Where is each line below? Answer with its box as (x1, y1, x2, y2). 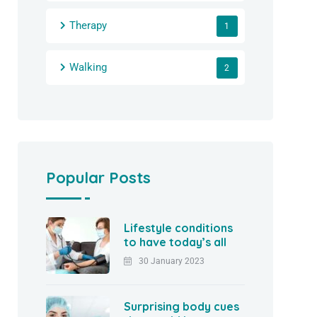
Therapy (69, 18, 108, 32)
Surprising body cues (124, 299, 240, 313)
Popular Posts (46, 167, 151, 188)
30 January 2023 (139, 255, 205, 266)
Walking (69, 60, 108, 74)
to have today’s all (124, 234, 227, 249)
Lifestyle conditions (124, 220, 234, 235)
